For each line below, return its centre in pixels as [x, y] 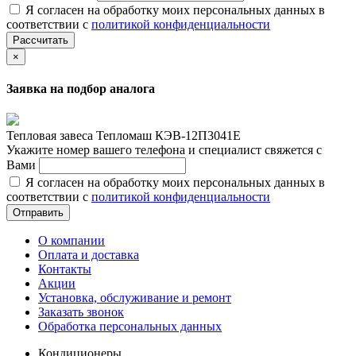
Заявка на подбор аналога [81, 88]
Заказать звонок [81, 312]
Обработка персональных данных [130, 327]
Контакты [65, 269]
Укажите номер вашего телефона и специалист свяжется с [164, 150]
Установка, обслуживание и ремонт [135, 298]
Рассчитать [41, 40]
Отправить [38, 213]
